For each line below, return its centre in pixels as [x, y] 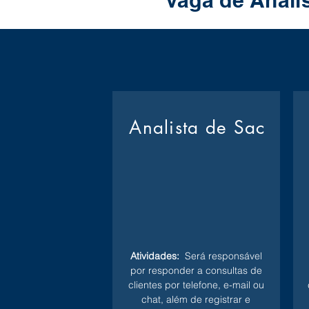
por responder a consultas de [196, 270]
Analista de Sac [197, 128]
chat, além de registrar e [196, 299]
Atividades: [154, 256]
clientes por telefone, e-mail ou [196, 285]
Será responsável [220, 256]
